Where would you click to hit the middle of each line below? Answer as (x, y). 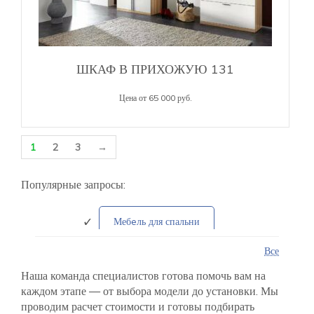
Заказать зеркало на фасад (156, 297)
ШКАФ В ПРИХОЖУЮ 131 (155, 69)
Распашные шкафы (156, 259)
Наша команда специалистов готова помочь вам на (143, 275)
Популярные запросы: (73, 184)
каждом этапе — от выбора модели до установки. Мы (150, 291)
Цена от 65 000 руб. (155, 97)
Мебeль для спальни (156, 221)
